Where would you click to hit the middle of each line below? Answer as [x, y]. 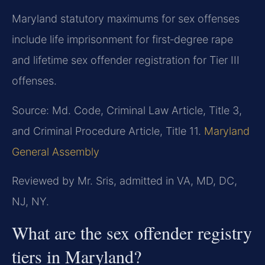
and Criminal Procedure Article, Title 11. [108, 131]
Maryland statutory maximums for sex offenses [126, 19]
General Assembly [56, 151]
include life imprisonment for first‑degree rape [122, 40]
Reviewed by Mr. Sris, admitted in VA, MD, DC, [125, 181]
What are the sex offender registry [132, 232]
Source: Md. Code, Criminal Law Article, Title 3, [127, 110]
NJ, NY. [30, 202]
